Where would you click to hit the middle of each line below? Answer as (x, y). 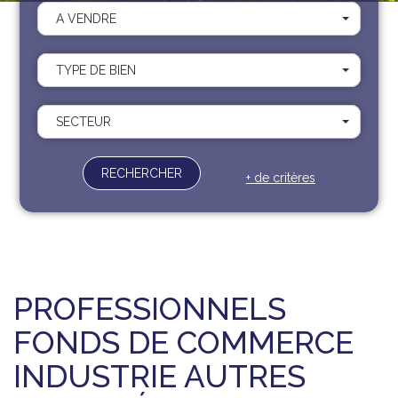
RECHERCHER (142, 173)
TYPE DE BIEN (96, 70)
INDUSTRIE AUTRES (159, 376)
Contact (100, 32)
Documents (100, 56)
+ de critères (280, 178)
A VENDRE (87, 19)
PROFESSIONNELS (150, 309)
